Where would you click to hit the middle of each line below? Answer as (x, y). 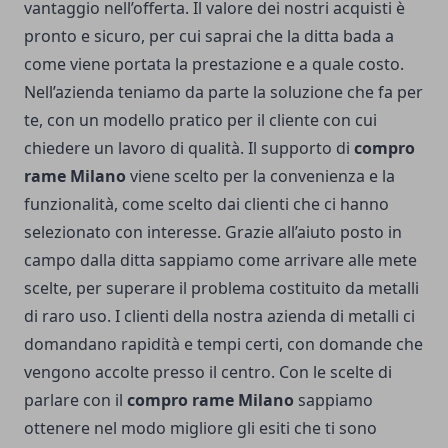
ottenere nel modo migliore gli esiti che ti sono (200, 427)
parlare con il (75, 399)
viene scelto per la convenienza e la (260, 175)
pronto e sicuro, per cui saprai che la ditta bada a (209, 35)
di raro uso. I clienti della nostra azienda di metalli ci (219, 315)
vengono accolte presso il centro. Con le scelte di (208, 371)
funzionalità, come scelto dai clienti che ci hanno (206, 203)
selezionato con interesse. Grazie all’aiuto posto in (213, 231)
